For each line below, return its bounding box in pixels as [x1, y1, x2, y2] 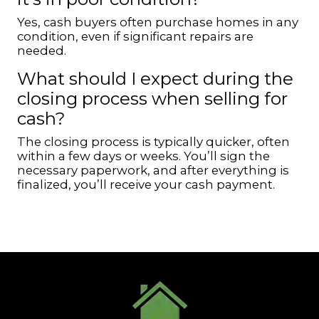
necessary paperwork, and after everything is [17, 163, 289, 177]
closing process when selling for [17, 88, 288, 109]
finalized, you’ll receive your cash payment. [17, 177, 275, 192]
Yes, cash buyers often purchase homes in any [17, 15, 298, 29]
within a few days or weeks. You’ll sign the [17, 149, 270, 163]
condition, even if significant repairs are [17, 29, 253, 43]
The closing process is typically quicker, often [17, 135, 290, 149]
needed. [17, 43, 66, 58]
